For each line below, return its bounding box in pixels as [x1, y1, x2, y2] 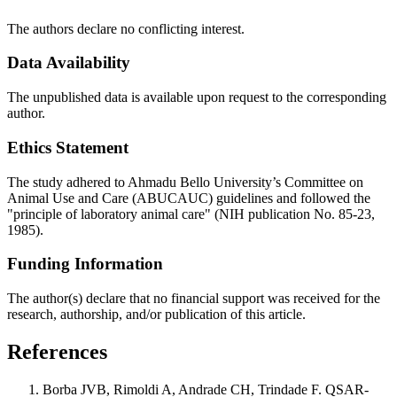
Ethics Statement [7, 137, 128, 157]
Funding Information [7, 254, 163, 274]
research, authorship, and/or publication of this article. [7, 306, 306, 322]
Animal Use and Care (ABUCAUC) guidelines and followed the [7, 190, 370, 206]
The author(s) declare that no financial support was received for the [7, 290, 380, 306]
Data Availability [7, 53, 130, 73]
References [7, 339, 107, 363]
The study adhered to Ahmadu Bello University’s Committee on [7, 174, 363, 190]
